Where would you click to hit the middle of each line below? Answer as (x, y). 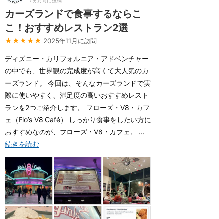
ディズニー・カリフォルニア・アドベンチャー (77, 58)
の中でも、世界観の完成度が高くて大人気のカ (77, 71)
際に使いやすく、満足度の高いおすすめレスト (77, 95)
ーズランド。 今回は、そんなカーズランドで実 (78, 83)
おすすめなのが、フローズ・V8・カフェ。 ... (78, 132)
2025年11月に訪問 (70, 41)
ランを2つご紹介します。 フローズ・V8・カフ (77, 107)
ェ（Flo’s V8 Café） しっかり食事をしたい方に (78, 120)
